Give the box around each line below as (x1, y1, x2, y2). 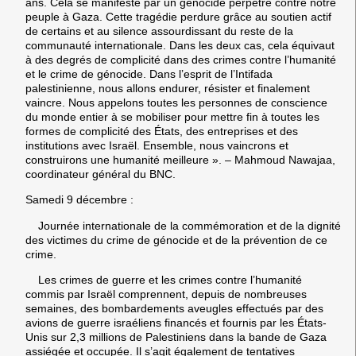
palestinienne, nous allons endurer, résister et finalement (25, 82, 310, 95)
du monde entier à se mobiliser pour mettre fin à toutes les (25, 110, 319, 124)
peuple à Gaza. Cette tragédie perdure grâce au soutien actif (25, 10, 331, 24)
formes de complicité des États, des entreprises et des (25, 125, 298, 138)
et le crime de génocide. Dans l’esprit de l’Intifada (25, 68, 273, 81)
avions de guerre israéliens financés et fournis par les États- (25, 316, 327, 330)
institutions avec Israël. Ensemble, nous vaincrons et (25, 139, 288, 153)
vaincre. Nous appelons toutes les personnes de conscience (25, 96, 327, 110)
